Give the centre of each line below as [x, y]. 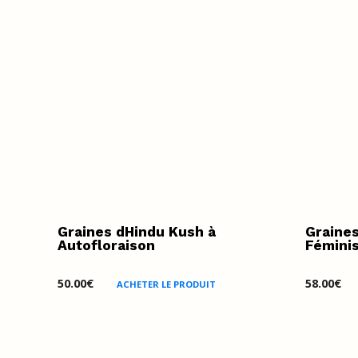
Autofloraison [106, 245]
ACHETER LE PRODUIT [166, 284]
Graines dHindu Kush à [137, 231]
